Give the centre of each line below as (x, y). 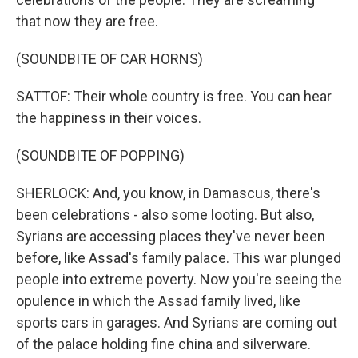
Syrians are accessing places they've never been (171, 236)
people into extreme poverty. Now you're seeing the (179, 279)
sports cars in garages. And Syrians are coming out (177, 322)
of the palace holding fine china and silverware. (163, 344)
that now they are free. (87, 21)
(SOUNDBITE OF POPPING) (100, 155)
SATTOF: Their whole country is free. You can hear (174, 96)
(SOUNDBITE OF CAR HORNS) (109, 59)
